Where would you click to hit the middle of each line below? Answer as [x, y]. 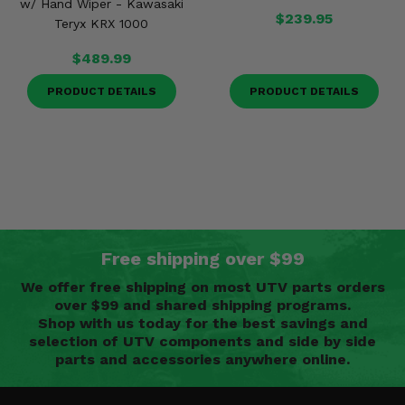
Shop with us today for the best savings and [202, 323]
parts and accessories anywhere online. [202, 359]
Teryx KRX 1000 [101, 24]
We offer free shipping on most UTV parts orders [202, 287]
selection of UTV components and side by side [202, 341]
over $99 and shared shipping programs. [202, 305]
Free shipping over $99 [202, 259]
